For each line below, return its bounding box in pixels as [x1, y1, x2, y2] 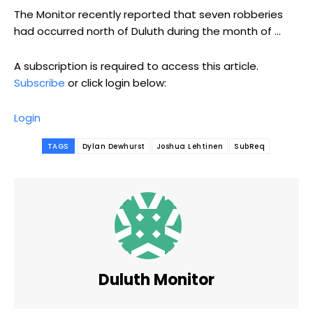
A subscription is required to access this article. [14, 59, 259, 73]
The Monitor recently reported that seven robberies [14, 7, 283, 22]
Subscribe [14, 75, 65, 90]
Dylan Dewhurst [82, 141, 145, 152]
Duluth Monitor [99, 269, 214, 291]
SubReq [234, 141, 265, 152]
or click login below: [65, 75, 166, 90]
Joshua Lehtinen [156, 141, 224, 152]
